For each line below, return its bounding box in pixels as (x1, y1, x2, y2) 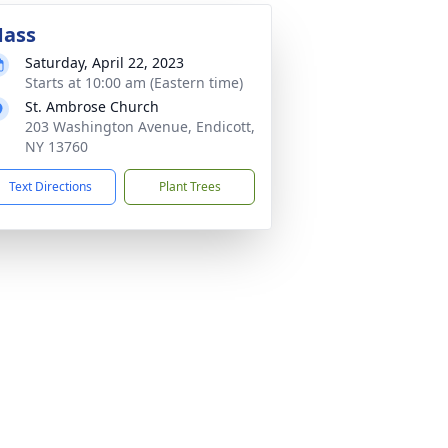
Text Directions (9, 178, 92, 195)
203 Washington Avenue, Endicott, (25, 117, 255, 136)
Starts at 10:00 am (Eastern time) (25, 73, 243, 92)
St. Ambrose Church (25, 97, 159, 116)
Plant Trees (158, 178, 221, 195)
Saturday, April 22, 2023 (25, 53, 184, 72)
